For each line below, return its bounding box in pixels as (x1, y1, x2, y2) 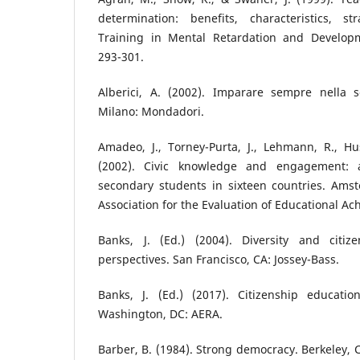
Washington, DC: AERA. (98, 306, 223, 322)
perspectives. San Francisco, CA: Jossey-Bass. (98, 252, 339, 268)
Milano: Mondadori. (98, 104, 204, 120)
